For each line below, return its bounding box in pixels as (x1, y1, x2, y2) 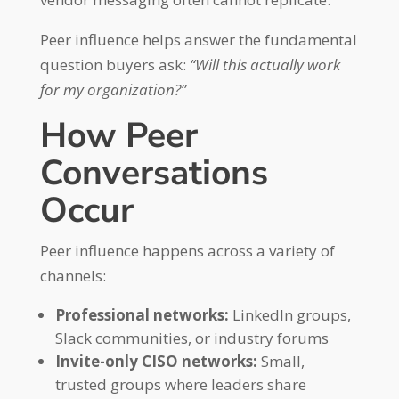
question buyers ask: (39, 54, 190, 75)
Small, (256, 351, 305, 371)
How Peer (39, 112, 198, 159)
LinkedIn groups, (228, 305, 351, 325)
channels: (39, 265, 106, 286)
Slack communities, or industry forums (54, 328, 329, 348)
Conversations (39, 150, 268, 197)
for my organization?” (39, 79, 186, 100)
